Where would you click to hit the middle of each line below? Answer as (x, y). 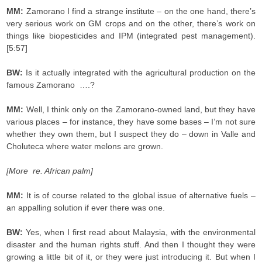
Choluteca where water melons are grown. (85, 146)
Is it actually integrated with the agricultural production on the (141, 73)
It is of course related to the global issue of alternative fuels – (141, 195)
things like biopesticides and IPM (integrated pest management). (131, 36)
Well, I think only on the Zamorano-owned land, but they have (141, 109)
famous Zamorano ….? (51, 85)
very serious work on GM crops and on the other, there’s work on (131, 23)
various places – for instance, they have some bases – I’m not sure (131, 122)
